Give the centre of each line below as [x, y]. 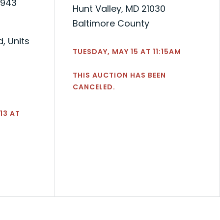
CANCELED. [94, 87]
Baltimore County [111, 23]
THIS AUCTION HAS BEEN [120, 75]
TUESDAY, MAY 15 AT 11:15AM [127, 51]
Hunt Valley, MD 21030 [119, 8]
